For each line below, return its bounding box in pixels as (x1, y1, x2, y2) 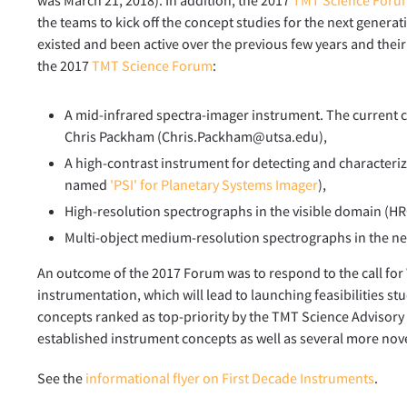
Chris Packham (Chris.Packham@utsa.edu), (65, 126, 328, 145)
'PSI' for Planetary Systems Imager (110, 174, 319, 194)
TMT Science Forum (92, 55, 213, 74)
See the (37, 368, 86, 387)
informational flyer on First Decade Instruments (85, 368, 375, 387)
